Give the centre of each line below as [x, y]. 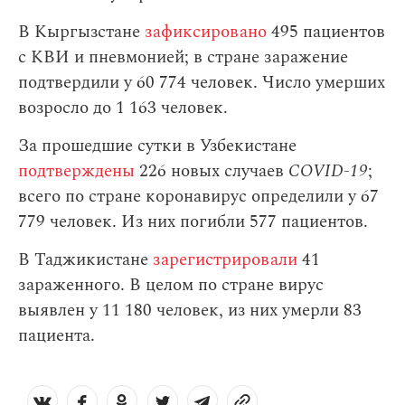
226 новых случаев [212, 172]
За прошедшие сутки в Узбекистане [157, 146]
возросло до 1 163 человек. [123, 108]
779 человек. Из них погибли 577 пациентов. [193, 222]
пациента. [57, 336]
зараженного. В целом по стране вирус [171, 286]
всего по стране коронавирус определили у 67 [198, 197]
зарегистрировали [225, 260]
